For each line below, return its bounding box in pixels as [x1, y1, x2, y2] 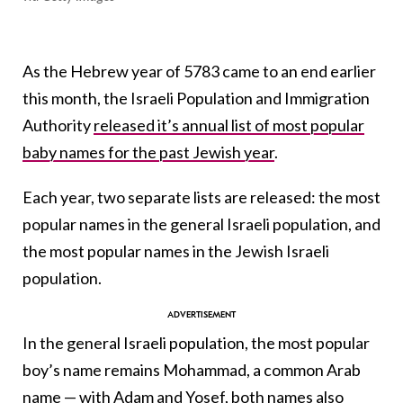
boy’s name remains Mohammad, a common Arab [22, 359, 361, 380]
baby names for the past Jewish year [22, 141, 274, 162]
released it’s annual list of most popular [94, 114, 364, 135]
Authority [22, 114, 94, 135]
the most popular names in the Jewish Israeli [22, 240, 329, 261]
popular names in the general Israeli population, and [22, 213, 381, 234]
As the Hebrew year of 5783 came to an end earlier [22, 60, 376, 81]
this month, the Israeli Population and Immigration [22, 87, 370, 108]
